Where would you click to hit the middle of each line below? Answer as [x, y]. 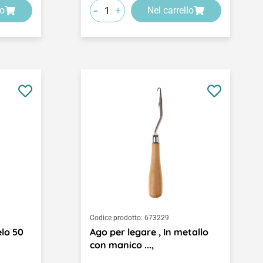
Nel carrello [171, 11]
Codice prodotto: [116, 218]
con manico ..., [122, 245]
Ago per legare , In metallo [149, 232]
